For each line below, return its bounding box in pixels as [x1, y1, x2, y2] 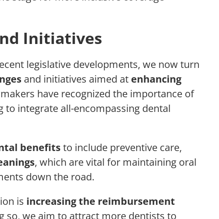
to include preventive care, [61, 140, 182, 154]
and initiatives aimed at [22, 72, 131, 86]
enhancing [131, 72, 181, 86]
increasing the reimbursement [26, 194, 175, 208]
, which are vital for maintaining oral [35, 155, 197, 169]
